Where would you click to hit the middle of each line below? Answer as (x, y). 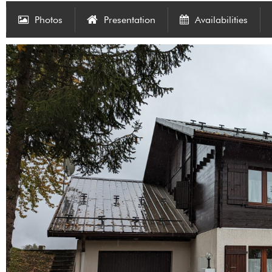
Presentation (130, 19)
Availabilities (221, 19)
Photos (49, 19)
